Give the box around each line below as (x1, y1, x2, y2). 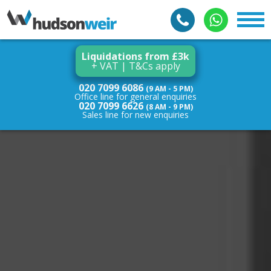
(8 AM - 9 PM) (145, 102, 193, 112)
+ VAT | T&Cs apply (91, 59, 180, 73)
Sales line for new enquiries (82, 109, 189, 120)
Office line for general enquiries (74, 91, 197, 102)
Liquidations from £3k (82, 50, 189, 63)
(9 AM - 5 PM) (145, 83, 193, 94)
